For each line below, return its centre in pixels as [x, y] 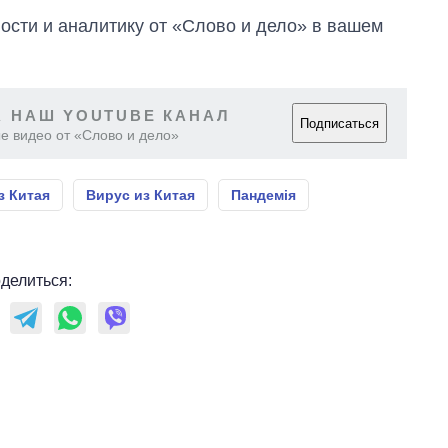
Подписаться [339, 123]
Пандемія [263, 194]
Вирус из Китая [140, 194]
